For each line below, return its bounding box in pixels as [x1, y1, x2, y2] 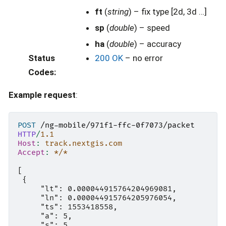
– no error [123, 53, 163, 64]
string [107, 6, 129, 17]
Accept [18, 147, 45, 157]
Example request [9, 90, 76, 100]
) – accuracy [134, 39, 181, 49]
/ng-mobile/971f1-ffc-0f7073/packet [40, 120, 195, 130]
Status [28, 53, 55, 64]
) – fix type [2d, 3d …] [128, 6, 207, 17]
